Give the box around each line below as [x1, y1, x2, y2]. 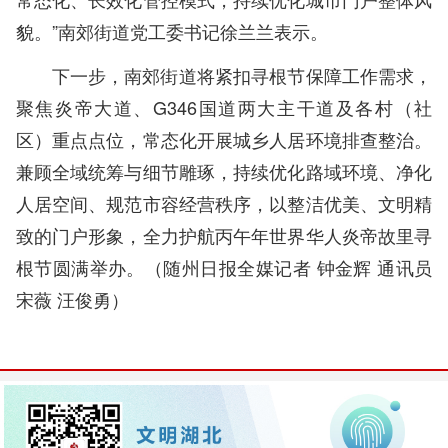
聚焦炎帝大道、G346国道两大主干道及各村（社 [15, 93, 433, 120]
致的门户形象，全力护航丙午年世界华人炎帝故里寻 [15, 221, 433, 248]
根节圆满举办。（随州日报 [15, 253, 238, 280]
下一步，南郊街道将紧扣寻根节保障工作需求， [51, 61, 433, 88]
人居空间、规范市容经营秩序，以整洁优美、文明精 [15, 189, 433, 216]
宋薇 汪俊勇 [15, 285, 111, 312]
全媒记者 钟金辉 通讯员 [237, 253, 433, 280]
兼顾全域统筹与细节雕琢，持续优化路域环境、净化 [15, 157, 433, 184]
